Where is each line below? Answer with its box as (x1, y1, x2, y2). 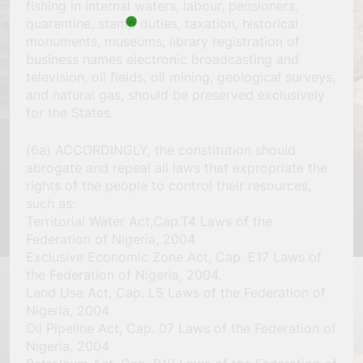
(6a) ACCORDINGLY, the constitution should (26, 141, 296, 158)
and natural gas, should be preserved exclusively (26, 86, 325, 103)
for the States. (26, 104, 113, 121)
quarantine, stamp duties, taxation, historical (26, 15, 298, 32)
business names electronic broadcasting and (26, 50, 299, 67)
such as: (26, 194, 75, 211)
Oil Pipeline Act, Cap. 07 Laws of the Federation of (26, 319, 336, 336)
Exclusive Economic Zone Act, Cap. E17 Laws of (26, 248, 322, 265)
